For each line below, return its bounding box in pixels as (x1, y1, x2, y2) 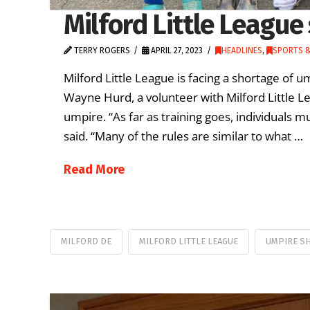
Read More (64, 162, 125, 178)
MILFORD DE (61, 235, 111, 246)
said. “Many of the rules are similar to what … (64, 128, 303, 145)
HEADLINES (221, 45, 262, 55)
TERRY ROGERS (72, 45, 130, 55)
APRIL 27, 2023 (149, 45, 203, 55)
